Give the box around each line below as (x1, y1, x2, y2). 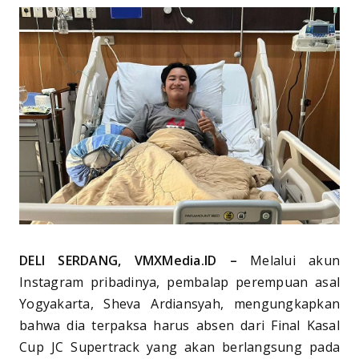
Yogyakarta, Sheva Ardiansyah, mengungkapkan (19, 295, 340, 313)
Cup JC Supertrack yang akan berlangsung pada (19, 338, 340, 357)
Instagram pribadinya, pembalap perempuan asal (19, 273, 340, 292)
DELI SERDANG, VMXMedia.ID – (19, 252, 250, 270)
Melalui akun (250, 252, 340, 270)
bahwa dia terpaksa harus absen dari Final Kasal (19, 317, 340, 335)
